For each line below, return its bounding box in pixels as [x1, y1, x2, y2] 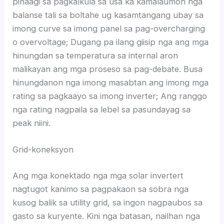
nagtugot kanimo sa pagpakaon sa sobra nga [12, 183, 189, 194]
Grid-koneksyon [12, 144, 74, 155]
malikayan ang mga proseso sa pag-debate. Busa [12, 63, 203, 74]
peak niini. [12, 117, 51, 128]
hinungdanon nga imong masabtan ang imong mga [12, 77, 209, 87]
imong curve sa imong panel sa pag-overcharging [12, 23, 205, 33]
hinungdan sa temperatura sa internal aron [12, 50, 178, 60]
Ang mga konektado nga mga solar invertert [12, 170, 184, 180]
